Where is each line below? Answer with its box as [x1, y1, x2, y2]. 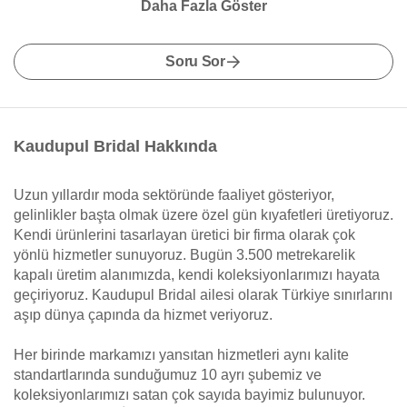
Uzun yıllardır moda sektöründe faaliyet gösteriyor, [14, 187, 334, 203]
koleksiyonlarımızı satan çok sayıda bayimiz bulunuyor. [14, 387, 365, 402]
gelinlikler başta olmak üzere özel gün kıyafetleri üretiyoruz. [14, 207, 393, 223]
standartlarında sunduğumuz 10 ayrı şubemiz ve [14, 367, 322, 382]
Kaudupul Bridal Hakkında [14, 137, 217, 155]
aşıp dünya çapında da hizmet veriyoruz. [14, 307, 273, 323]
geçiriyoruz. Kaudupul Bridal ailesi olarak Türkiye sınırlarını [14, 287, 392, 303]
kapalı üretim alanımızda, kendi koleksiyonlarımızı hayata [14, 267, 380, 283]
